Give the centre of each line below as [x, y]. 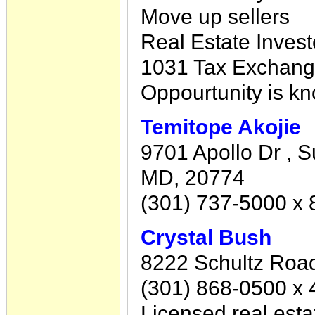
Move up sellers [215, 16]
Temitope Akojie [221, 127]
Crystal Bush [206, 237]
